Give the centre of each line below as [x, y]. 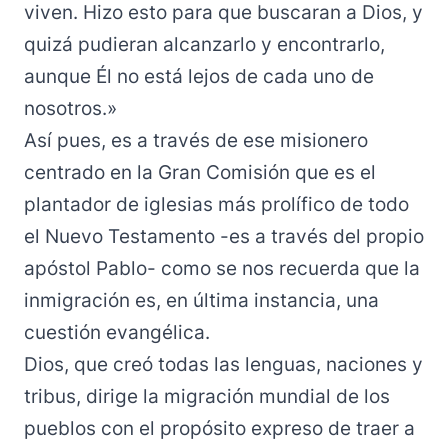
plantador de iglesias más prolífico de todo [216, 204]
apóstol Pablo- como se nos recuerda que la [222, 268]
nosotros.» [70, 108]
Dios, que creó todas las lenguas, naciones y [223, 364]
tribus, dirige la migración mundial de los [207, 396]
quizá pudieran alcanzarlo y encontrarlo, [204, 44]
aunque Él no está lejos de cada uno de [199, 76]
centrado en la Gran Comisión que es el [200, 172]
